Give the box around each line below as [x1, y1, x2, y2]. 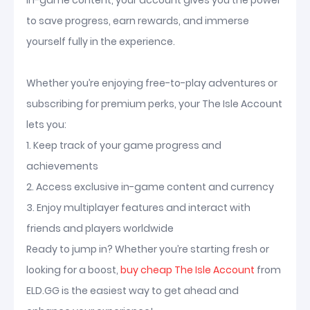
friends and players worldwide [26, 221, 174, 235]
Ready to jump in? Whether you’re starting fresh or [26, 242, 269, 256]
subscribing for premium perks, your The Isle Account [26, 97, 282, 111]
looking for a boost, [26, 263, 120, 277]
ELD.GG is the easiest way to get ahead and [26, 284, 239, 298]
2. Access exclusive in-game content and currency [26, 180, 274, 194]
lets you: [26, 118, 66, 131]
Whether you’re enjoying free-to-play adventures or [26, 76, 277, 90]
